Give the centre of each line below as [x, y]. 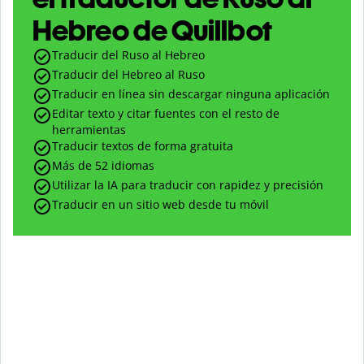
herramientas [89, 130]
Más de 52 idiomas [103, 166]
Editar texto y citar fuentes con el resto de [166, 114]
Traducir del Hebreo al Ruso [128, 75]
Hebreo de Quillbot [152, 31]
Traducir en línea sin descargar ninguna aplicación [191, 94]
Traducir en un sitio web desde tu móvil [160, 205]
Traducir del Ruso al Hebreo [128, 55]
